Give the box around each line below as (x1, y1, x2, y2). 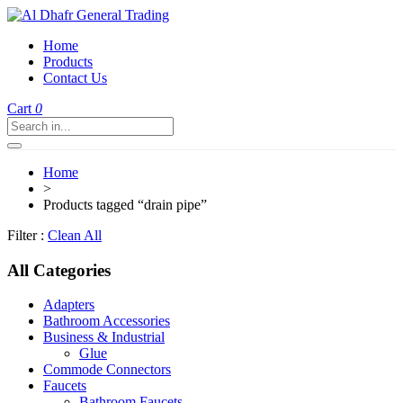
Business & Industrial (43, 329, 165, 345)
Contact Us (43, 70, 107, 85)
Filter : (7, 228, 44, 243)
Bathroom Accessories (43, 313, 170, 329)
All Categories (7, 260, 111, 280)
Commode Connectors (43, 362, 171, 378)
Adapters (43, 297, 94, 313)
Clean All (48, 228, 102, 243)
